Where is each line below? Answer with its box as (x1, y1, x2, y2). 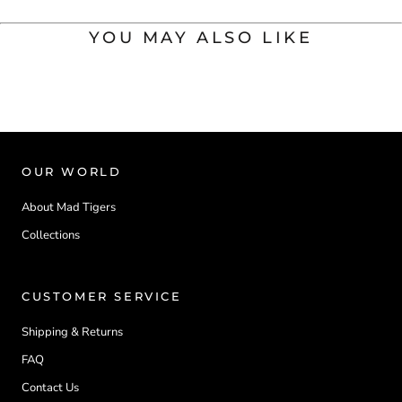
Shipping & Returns (22, 324, 123, 341)
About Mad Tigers (22, 199, 116, 216)
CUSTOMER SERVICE (22, 289, 182, 304)
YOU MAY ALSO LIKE (89, 28, 313, 48)
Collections (22, 227, 80, 244)
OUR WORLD (22, 164, 122, 179)
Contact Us (22, 380, 79, 397)
